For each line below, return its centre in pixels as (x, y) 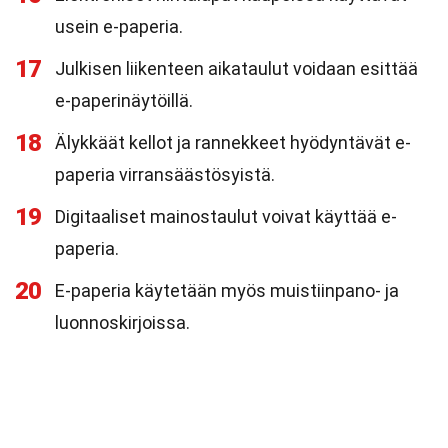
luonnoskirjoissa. (122, 322)
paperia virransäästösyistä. (165, 174)
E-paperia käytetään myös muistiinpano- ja (227, 290)
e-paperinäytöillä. (124, 100)
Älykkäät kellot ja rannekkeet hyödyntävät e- (233, 142)
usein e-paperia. (119, 26)
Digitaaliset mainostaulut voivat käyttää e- (226, 216)
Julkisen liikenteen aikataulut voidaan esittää (236, 68)
